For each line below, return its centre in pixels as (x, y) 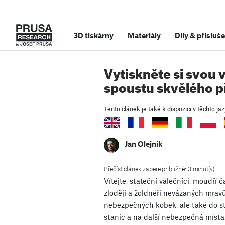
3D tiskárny (93, 35)
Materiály (144, 35)
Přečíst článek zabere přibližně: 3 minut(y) (159, 169)
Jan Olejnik (143, 144)
